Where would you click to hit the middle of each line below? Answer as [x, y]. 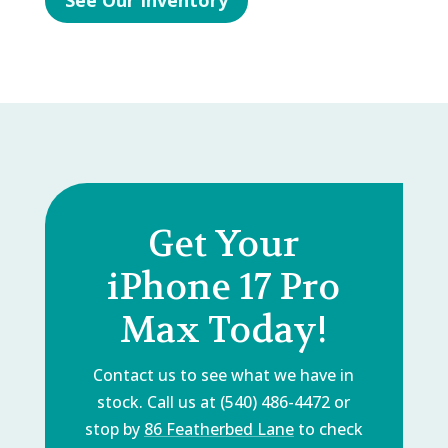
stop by [114, 428]
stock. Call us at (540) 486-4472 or [224, 401]
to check [328, 428]
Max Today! [224, 329]
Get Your [224, 243]
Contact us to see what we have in [224, 374]
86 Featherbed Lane [218, 428]
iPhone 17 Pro [224, 286]
